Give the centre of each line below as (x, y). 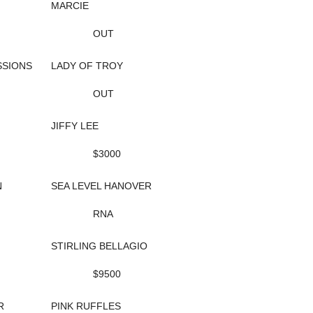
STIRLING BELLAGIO (99, 246)
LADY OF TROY (87, 66)
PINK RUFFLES (86, 306)
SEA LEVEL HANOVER (101, 186)
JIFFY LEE (75, 126)
